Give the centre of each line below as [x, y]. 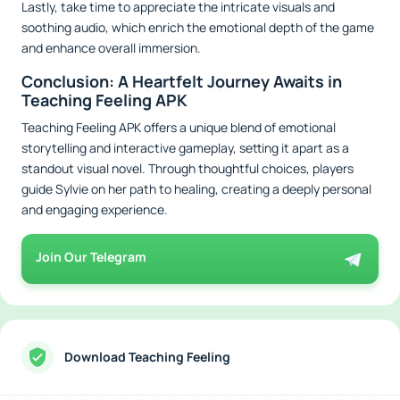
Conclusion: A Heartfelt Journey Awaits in [182, 81]
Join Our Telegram [91, 256]
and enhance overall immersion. [111, 47]
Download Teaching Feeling [147, 357]
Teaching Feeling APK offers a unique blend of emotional [179, 127]
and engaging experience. [95, 209]
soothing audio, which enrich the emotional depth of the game [198, 27]
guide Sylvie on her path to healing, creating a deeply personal [196, 188]
